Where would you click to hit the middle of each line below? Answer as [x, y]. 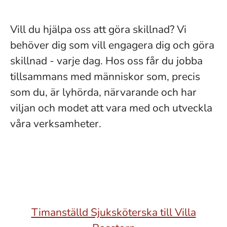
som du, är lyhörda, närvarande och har [103, 92]
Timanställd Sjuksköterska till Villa [113, 212]
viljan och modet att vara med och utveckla [111, 108]
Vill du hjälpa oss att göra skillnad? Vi [98, 29]
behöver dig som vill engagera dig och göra [112, 45]
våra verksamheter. [56, 124]
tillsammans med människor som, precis [105, 77]
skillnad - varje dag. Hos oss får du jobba [106, 61]
